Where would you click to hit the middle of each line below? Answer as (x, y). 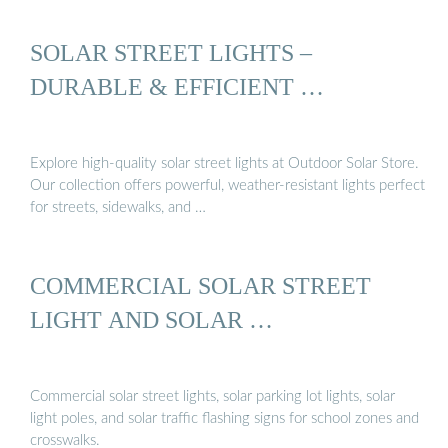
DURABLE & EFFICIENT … (177, 86)
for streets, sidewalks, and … (118, 208)
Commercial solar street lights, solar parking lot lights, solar (212, 396)
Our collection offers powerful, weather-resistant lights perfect (227, 186)
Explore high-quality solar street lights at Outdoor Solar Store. (224, 164)
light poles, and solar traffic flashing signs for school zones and (224, 418)
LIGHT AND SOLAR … (151, 319)
